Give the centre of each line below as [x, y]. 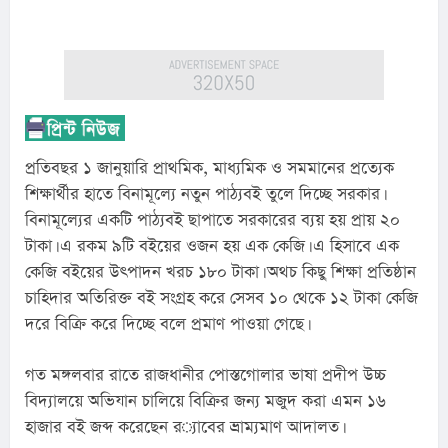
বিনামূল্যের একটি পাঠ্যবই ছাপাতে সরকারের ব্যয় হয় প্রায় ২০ [212, 220]
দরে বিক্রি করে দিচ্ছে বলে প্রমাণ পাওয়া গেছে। [166, 324]
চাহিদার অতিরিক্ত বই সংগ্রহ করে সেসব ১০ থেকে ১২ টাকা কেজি [221, 298]
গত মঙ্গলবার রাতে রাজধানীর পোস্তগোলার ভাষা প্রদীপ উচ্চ [205, 375]
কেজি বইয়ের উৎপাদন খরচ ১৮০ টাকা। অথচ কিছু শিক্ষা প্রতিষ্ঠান [220, 272]
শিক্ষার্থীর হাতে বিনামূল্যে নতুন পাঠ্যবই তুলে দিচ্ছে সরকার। [204, 194]
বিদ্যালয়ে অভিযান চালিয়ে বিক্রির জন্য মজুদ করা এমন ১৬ [205, 401]
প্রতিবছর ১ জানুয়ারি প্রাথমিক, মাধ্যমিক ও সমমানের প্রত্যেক [209, 168]
